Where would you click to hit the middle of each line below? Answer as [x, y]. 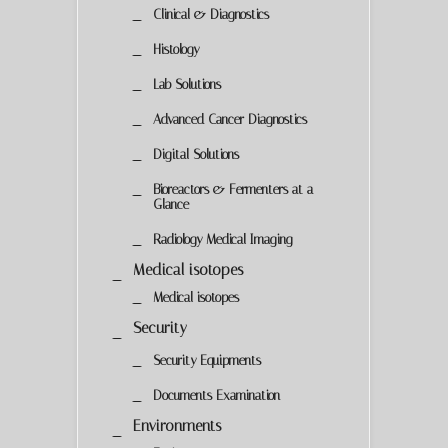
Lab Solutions [187, 84]
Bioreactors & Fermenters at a [233, 189]
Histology [176, 49]
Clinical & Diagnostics [211, 14]
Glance [171, 204]
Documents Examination [216, 395]
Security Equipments [207, 360]
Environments [177, 425]
